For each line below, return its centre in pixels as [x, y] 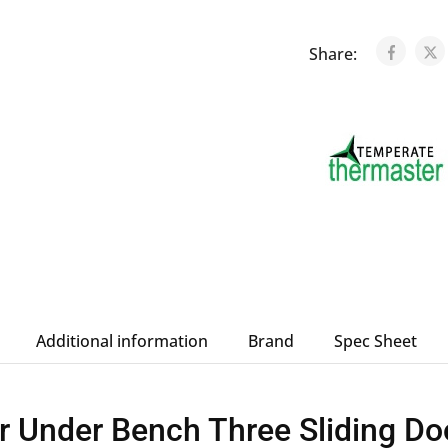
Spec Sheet [375, 341]
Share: [334, 54]
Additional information [121, 341]
